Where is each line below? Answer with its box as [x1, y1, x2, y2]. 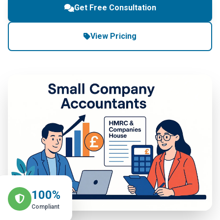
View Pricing [90, 31, 137, 41]
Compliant [31, 203, 59, 211]
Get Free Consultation [74, 3, 156, 12]
